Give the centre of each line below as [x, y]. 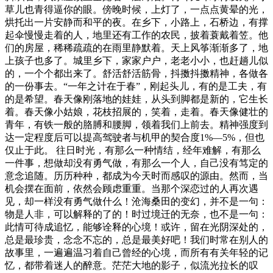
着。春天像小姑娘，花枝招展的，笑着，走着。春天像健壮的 [136, 112]
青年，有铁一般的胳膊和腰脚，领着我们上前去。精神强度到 [136, 124]
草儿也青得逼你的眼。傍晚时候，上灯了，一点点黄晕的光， [136, 9]
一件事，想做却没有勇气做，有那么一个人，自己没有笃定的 [136, 163]
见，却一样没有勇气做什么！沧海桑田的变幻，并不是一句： [136, 201]
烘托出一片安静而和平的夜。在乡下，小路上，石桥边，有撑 [136, 22]
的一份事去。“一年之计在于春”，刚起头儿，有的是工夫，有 [136, 86]
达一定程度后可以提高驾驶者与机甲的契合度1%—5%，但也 [135, 137]
